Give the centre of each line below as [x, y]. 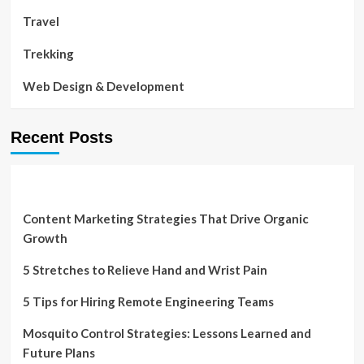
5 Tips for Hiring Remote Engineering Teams [148, 301]
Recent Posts [61, 137]
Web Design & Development [103, 86]
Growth [45, 238]
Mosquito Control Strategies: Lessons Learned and [167, 333]
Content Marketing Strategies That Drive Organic [165, 219]
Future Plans [58, 353]
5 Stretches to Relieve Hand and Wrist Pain [145, 270]
